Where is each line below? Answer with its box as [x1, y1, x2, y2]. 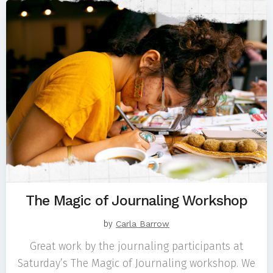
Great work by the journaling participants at [30, 240, 243, 253]
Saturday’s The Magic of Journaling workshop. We [18, 257, 255, 270]
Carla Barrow [116, 219, 169, 229]
